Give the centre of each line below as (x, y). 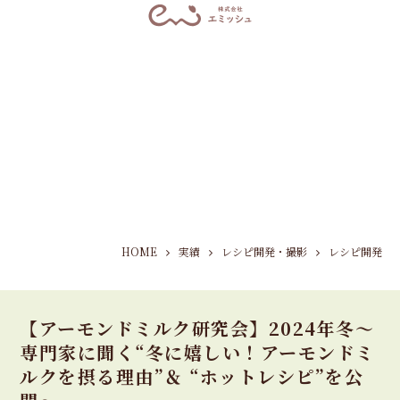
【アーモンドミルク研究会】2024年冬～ (197, 329)
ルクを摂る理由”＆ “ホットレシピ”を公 (192, 377)
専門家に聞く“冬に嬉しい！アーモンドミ (197, 353)
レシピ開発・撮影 (264, 251)
